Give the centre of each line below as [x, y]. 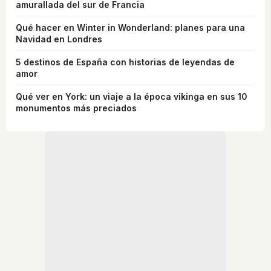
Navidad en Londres [59, 39]
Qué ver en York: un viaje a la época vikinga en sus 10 [132, 97]
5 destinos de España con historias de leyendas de [125, 62]
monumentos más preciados [76, 108]
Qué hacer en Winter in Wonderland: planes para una [130, 28]
